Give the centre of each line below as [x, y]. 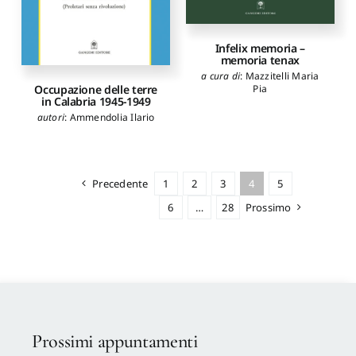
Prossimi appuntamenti [115, 341]
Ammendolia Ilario [112, 117]
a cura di [221, 76]
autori [51, 117]
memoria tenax [260, 60]
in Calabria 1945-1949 [96, 101]
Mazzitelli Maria [282, 76]
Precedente [120, 183]
